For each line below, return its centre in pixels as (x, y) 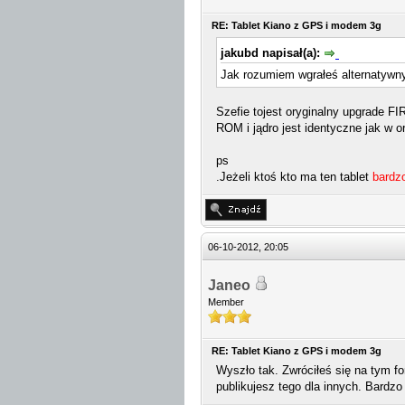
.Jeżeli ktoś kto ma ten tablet (294, 176)
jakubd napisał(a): (272, 53)
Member (226, 302)
